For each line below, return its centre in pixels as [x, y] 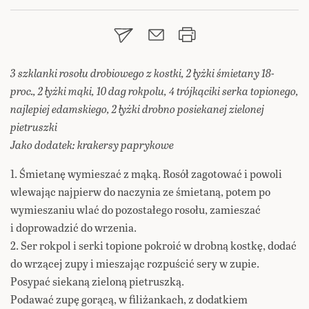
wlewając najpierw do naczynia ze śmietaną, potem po [140, 192]
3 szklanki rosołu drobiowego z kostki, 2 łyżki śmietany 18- [142, 73]
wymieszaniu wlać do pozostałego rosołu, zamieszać [136, 210]
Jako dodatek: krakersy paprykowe [92, 145]
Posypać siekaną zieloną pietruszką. [97, 281]
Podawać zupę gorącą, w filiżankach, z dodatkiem [129, 299]
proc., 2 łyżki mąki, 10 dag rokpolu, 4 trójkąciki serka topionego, [154, 91]
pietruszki [34, 127]
